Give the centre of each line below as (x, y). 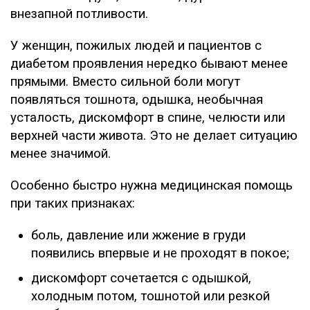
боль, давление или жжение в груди (138, 235)
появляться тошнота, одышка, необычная (137, 99)
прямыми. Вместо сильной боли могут (125, 81)
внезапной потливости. (79, 13)
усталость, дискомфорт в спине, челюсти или (148, 117)
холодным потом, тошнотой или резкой (151, 296)
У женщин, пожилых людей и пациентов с (136, 45)
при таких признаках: (73, 203)
